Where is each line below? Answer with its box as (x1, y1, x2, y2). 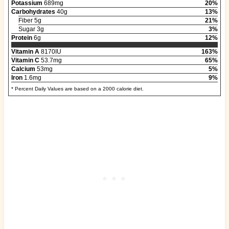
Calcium (11, 65, 35, 73)
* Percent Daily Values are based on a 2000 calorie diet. (11, 86, 144, 92)
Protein (11, 34, 32, 42)
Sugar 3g (18, 26, 44, 33)
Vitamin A (11, 48, 39, 56)
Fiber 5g (18, 17, 41, 25)
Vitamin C (11, 57, 39, 64)
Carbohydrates (11, 8, 55, 16)
